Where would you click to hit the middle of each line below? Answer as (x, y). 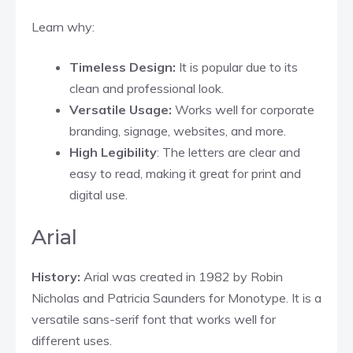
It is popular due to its (237, 67)
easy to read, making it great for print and (185, 173)
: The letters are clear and (229, 152)
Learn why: (65, 26)
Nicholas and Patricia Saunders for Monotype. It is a (176, 297)
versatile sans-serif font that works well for (154, 319)
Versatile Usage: (121, 109)
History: (58, 276)
